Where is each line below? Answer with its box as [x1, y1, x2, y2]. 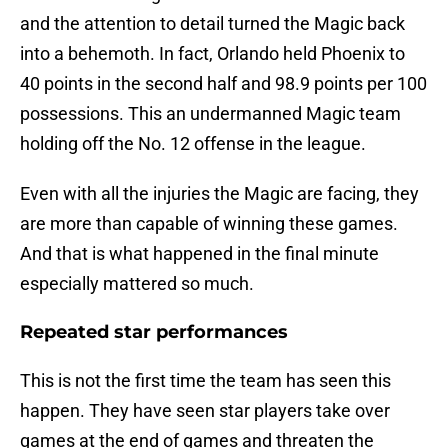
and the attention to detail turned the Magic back [20, 13, 405, 35]
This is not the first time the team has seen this [20, 370, 391, 392]
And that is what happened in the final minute [20, 243, 379, 265]
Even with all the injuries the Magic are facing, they [20, 183, 419, 205]
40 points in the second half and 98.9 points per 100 [20, 73, 427, 95]
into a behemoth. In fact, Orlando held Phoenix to [20, 43, 405, 65]
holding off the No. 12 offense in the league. [20, 133, 366, 155]
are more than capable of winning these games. [20, 213, 398, 235]
